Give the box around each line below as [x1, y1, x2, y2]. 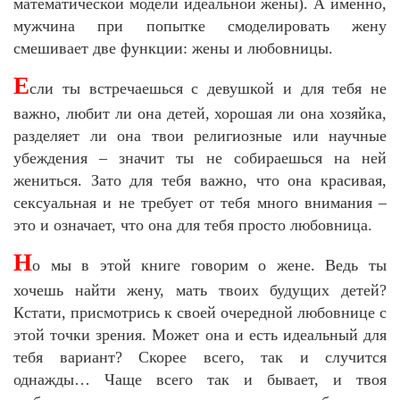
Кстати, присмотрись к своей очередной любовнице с [13, 303, 387, 321]
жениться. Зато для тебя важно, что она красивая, [13, 171, 387, 189]
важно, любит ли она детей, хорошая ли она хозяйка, [13, 104, 387, 122]
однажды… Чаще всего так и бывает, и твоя [13, 370, 387, 388]
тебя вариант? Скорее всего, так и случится [13, 347, 387, 366]
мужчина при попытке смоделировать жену [13, 16, 387, 35]
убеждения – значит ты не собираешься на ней [13, 148, 387, 167]
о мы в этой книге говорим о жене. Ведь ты [32, 255, 387, 274]
